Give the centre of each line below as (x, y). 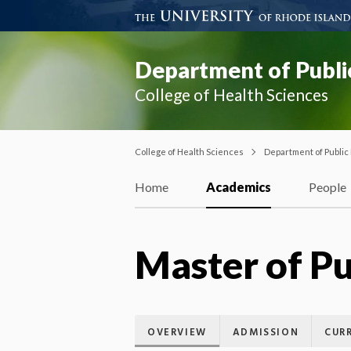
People (327, 187)
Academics (239, 187)
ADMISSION (266, 332)
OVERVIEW (177, 332)
